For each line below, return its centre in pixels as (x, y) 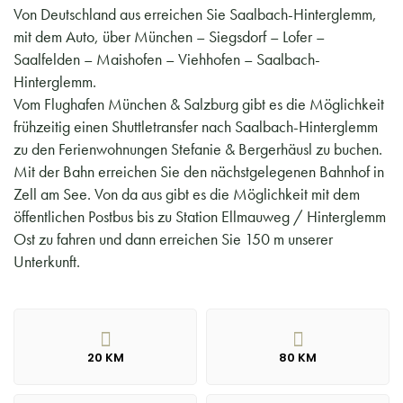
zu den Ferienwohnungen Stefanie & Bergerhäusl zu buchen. (198, 148)
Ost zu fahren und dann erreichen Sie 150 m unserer (173, 238)
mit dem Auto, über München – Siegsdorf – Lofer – (169, 36)
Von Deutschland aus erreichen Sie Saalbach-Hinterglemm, (195, 13)
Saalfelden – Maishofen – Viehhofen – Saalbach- (167, 58)
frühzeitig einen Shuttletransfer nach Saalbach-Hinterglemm (196, 126)
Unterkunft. (47, 261)
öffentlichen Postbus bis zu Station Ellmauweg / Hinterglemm (200, 216)
